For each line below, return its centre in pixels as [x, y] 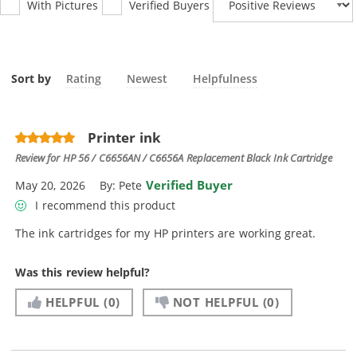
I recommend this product [104, 205]
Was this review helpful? [83, 272]
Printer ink [124, 137]
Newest [147, 78]
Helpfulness [226, 78]
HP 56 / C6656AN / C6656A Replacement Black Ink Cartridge [197, 158]
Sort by [31, 78]
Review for [39, 158]
